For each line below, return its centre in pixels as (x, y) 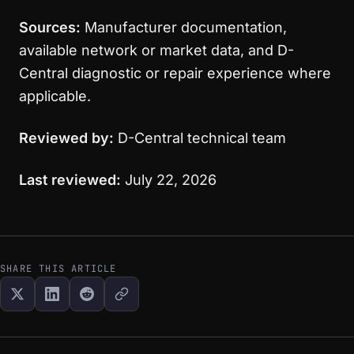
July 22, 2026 (169, 180)
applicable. (55, 96)
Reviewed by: (66, 138)
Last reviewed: (70, 180)
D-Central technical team (200, 138)
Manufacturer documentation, (184, 27)
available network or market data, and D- (156, 50)
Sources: (50, 27)
